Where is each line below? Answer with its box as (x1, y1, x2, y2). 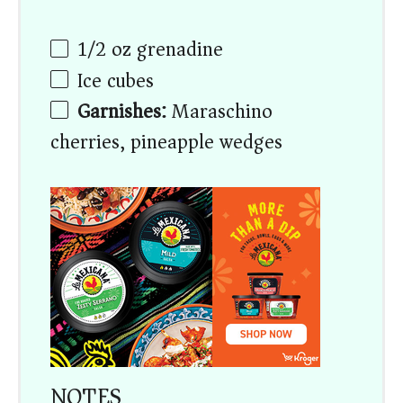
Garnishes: (77, 94, 167, 129)
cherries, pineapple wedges (50, 124, 283, 159)
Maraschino (166, 94, 273, 129)
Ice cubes (77, 63, 155, 98)
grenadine (131, 32, 224, 67)
